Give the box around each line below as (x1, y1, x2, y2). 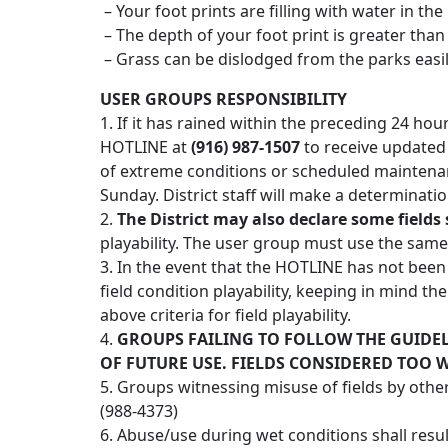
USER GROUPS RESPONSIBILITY (100, 88, 347, 111)
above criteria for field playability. (100, 304, 351, 327)
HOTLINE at (100, 136, 191, 159)
